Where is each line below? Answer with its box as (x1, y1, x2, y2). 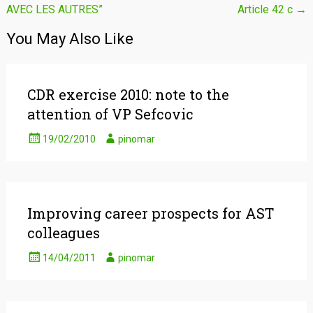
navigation (5, 8, 85, 27)
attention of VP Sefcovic (27, 105, 194, 123)
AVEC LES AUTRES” (6, 3, 103, 16)
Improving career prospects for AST (27, 204, 274, 222)
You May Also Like (6, 30, 133, 48)
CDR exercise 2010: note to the (27, 85, 229, 103)
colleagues (27, 224, 100, 242)
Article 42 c (238, 3, 296, 16)
